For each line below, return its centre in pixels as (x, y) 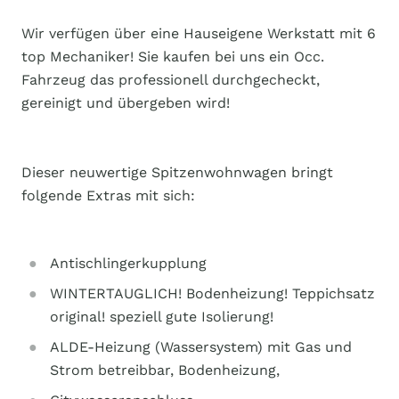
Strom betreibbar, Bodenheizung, (165, 370)
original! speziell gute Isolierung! (162, 317)
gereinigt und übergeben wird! (126, 103)
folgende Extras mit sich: (108, 195)
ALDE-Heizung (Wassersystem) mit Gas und (201, 347)
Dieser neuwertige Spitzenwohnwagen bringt (177, 172)
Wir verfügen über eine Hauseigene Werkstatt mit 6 (199, 33)
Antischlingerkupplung (128, 263)
